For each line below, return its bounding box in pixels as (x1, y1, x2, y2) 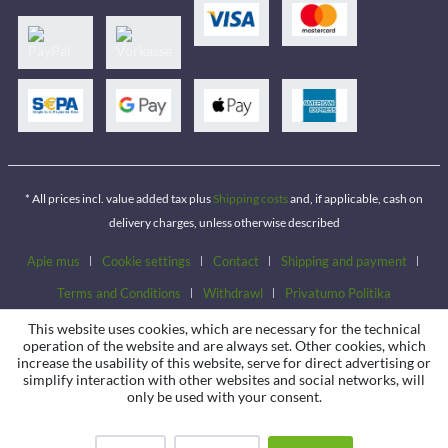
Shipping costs (213, 191, 288, 207)
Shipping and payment (280, 253, 407, 270)
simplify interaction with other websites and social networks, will (23, 371, 425, 388)
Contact (212, 253, 259, 270)
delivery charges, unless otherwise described (108, 215, 340, 231)
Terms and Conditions (57, 285, 181, 302)
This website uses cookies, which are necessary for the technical (27, 320, 421, 337)
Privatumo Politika (285, 285, 391, 302)
